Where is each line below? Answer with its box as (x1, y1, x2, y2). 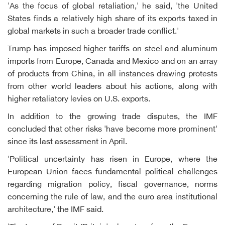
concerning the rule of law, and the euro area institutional (8, 193, 217, 202)
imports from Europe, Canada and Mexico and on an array (8, 57, 217, 67)
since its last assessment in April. (8, 138, 127, 147)
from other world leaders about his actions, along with (8, 82, 217, 92)
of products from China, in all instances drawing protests (8, 70, 217, 79)
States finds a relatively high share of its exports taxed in (8, 15, 217, 24)
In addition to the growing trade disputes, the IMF (8, 113, 217, 122)
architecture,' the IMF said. (8, 205, 103, 215)
